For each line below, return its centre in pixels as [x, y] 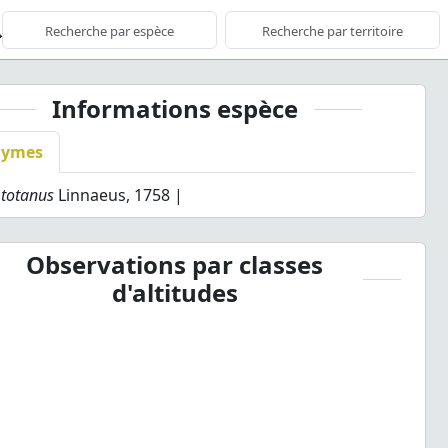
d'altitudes [174, 292]
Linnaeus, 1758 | [119, 195]
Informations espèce [174, 108]
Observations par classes [175, 264]
